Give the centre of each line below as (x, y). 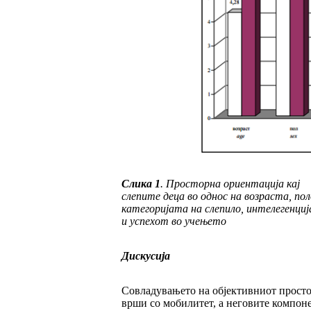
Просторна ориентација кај (233, 184)
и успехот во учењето (174, 221)
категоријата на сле (170, 209)
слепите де (147, 196)
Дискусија (145, 256)
